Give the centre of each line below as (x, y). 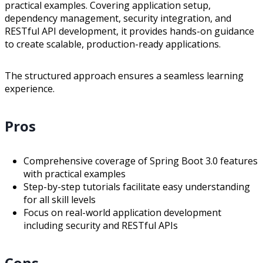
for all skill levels (60, 200)
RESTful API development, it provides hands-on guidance (129, 31)
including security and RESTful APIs (101, 226)
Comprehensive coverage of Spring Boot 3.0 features (141, 161)
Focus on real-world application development (122, 213)
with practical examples (75, 174)
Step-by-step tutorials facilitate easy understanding (137, 187)
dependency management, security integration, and (118, 18)
